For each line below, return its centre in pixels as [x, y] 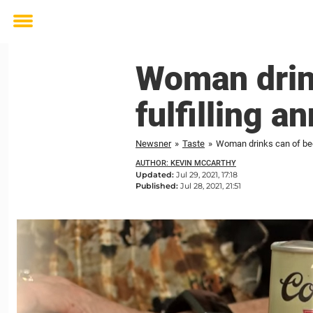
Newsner [153, 144]
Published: [158, 186]
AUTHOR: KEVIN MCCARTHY [186, 163]
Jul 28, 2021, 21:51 [211, 186]
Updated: [156, 175]
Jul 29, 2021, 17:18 [207, 175]
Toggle [32, 31]
